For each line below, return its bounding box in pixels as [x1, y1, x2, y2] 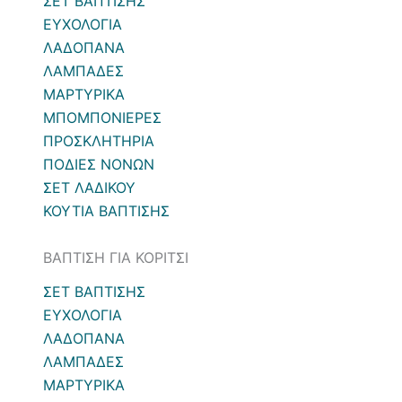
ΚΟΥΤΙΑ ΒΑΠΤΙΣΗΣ [43, 202, 170, 221]
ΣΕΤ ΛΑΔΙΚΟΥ [43, 179, 135, 197]
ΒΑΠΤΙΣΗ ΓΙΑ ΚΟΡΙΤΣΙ [43, 249, 188, 267]
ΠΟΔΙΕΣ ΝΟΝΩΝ [43, 155, 154, 174]
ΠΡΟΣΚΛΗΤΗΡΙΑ [43, 132, 154, 151]
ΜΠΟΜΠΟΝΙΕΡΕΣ [43, 109, 162, 127]
